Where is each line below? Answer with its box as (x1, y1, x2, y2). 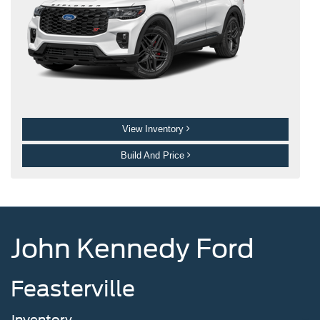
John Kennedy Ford (11, 232, 254, 264)
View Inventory (121, 123, 186, 134)
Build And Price (121, 149, 187, 161)
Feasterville (11, 275, 135, 301)
